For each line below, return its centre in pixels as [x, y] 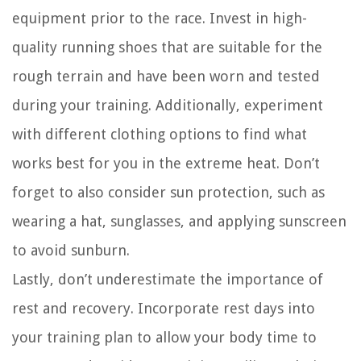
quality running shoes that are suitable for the [167, 48]
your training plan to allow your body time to [164, 338]
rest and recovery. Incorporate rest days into [164, 309]
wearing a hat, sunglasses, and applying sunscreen [179, 222]
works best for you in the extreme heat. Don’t [166, 164]
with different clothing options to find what [160, 135]
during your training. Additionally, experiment [168, 106]
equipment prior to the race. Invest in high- [160, 19]
